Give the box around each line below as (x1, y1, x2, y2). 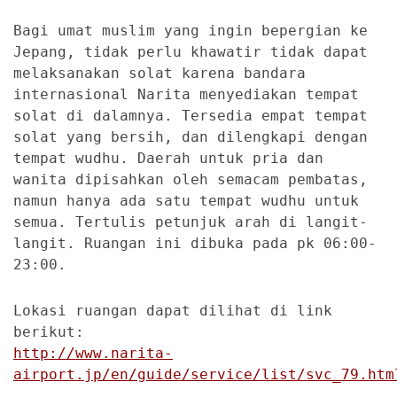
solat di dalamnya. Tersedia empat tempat (13, 107, 368, 125)
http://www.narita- (13, 345, 173, 362)
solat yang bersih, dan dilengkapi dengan (13, 128, 368, 146)
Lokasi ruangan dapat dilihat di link (13, 302, 332, 320)
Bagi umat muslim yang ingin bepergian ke (13, 22, 368, 40)
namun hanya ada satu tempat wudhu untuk (13, 192, 359, 210)
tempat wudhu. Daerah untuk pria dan (13, 150, 323, 167)
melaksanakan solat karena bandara (13, 65, 306, 82)
